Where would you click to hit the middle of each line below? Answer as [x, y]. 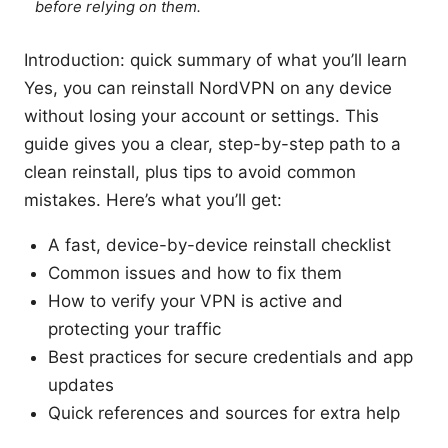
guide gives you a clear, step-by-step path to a [212, 144]
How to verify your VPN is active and [195, 301]
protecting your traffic [134, 329]
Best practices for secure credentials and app [230, 357]
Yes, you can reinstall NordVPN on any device [208, 88]
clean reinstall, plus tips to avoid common [190, 172]
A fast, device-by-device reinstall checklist [219, 245]
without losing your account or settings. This [201, 116]
